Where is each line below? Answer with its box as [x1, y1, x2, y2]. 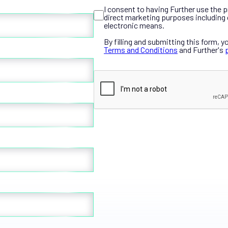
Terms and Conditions [104, 45, 178, 54]
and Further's [178, 45, 225, 54]
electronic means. [104, 20, 164, 30]
